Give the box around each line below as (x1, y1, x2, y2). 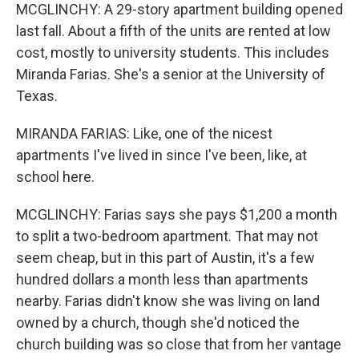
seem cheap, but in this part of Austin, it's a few (16, 249, 315, 266)
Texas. (16, 87, 58, 104)
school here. (16, 168, 95, 185)
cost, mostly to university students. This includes (16, 44, 329, 61)
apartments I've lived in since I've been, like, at (16, 147, 307, 163)
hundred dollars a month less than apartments (16, 271, 309, 288)
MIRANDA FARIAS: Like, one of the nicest (16, 125, 272, 142)
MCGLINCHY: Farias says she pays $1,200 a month (16, 206, 337, 223)
